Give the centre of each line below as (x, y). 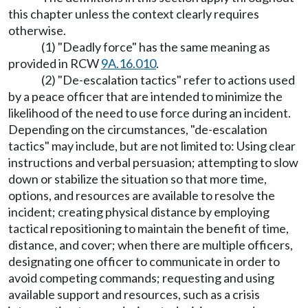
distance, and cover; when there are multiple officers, (151, 245)
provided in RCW (55, 63)
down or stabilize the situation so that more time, (137, 179)
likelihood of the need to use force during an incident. (150, 113)
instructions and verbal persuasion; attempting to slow (153, 162)
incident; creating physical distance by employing (139, 212)
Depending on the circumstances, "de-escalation (138, 129)
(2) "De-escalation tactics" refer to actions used (168, 80)
